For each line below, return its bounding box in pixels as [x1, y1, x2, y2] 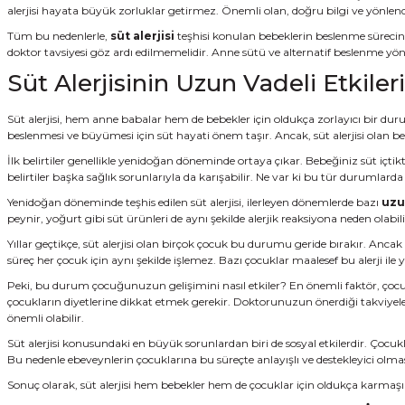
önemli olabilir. [7, 310, 84, 325]
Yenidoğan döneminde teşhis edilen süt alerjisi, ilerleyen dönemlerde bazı [7, 194, 381, 209]
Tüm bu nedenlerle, [7, 28, 110, 42]
